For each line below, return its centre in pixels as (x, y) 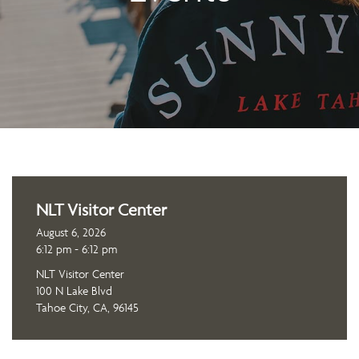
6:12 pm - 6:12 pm (77, 249)
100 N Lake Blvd (74, 290)
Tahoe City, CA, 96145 (87, 307)
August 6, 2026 (71, 232)
